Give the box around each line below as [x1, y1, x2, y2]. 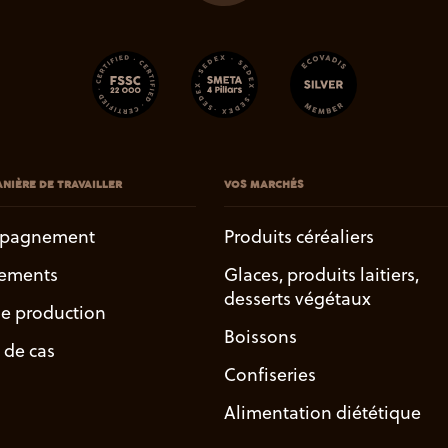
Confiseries [224, 361, 316, 387]
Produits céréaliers [224, 223, 374, 249]
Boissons [224, 323, 297, 349]
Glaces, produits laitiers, [224, 261, 419, 287]
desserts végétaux [224, 285, 371, 311]
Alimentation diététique [224, 399, 421, 425]
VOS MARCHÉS [224, 176, 304, 192]
